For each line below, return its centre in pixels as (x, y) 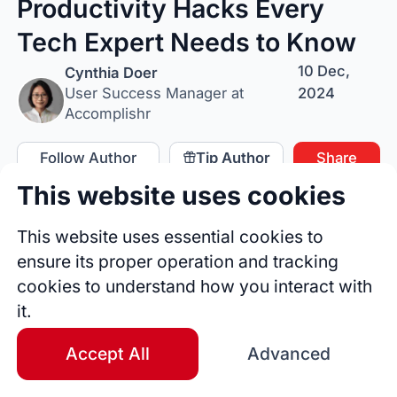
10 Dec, (323, 70)
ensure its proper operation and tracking (178, 261)
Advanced (289, 354)
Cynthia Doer (111, 73)
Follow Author (89, 157)
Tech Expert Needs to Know (187, 42)
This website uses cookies (182, 196)
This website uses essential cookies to (171, 236)
